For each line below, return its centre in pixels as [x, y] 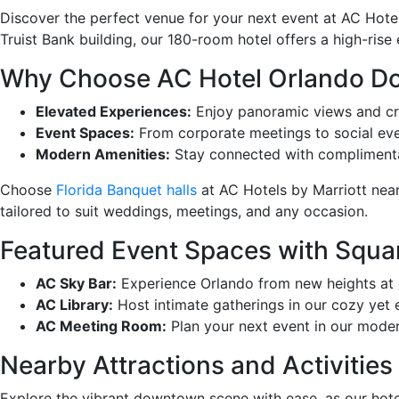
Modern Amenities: [103, 154]
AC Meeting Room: [101, 326]
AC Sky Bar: [76, 283]
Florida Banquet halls [126, 189]
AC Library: [74, 304]
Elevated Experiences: [114, 111]
